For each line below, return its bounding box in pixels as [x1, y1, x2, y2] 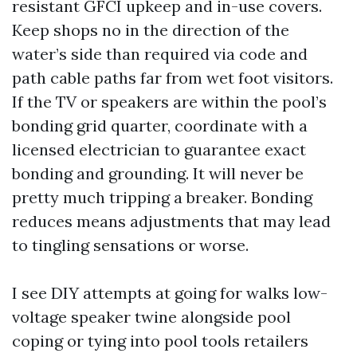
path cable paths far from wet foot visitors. [12, 68, 333, 88]
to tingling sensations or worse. [12, 235, 249, 255]
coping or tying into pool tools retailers [12, 331, 308, 351]
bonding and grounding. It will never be [12, 163, 304, 183]
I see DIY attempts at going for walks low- [12, 283, 328, 303]
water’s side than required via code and [12, 44, 308, 64]
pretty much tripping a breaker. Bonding [12, 187, 312, 207]
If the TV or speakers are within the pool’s [12, 92, 327, 112]
